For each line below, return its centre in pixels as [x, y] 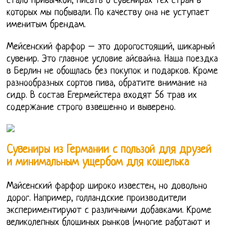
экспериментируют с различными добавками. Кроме [109, 211]
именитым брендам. [46, 25]
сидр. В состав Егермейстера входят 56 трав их [102, 95]
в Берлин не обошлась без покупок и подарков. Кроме [112, 71]
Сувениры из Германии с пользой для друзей [109, 150]
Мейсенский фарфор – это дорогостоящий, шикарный [111, 47]
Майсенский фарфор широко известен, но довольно [107, 187]
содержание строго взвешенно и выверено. [91, 107]
